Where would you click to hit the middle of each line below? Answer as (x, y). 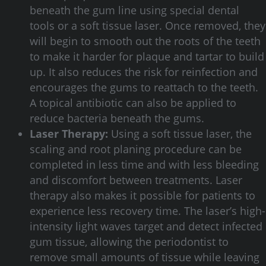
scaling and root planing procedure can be (136, 149)
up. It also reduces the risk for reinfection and (144, 72)
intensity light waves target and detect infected (146, 226)
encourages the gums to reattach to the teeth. (144, 87)
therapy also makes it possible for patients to (142, 195)
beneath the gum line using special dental (134, 10)
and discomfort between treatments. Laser (136, 180)
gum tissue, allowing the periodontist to (129, 242)
